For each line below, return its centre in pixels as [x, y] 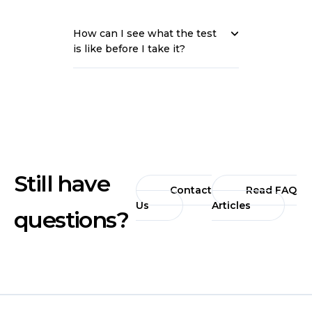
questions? [71, 220]
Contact [190, 190]
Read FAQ [271, 190]
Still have [62, 184]
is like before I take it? [129, 49]
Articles [231, 205]
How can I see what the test [145, 33]
